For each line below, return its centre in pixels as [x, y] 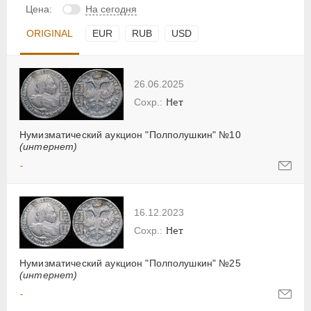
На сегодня [111, 9]
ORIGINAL [50, 34]
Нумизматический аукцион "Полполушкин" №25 [130, 263]
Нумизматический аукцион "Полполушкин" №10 [130, 135]
